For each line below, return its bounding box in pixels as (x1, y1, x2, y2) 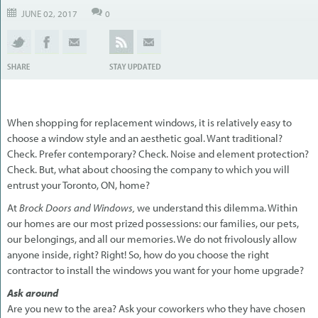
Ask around (7, 285, 58, 300)
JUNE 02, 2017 (21, 7, 77, 19)
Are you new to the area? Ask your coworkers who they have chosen (7, 301, 305, 315)
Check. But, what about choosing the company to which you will (7, 162, 290, 176)
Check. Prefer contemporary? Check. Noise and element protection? (7, 146, 309, 160)
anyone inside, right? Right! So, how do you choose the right (7, 247, 269, 261)
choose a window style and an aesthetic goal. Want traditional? (7, 131, 283, 145)
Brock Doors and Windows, (19, 200, 137, 214)
